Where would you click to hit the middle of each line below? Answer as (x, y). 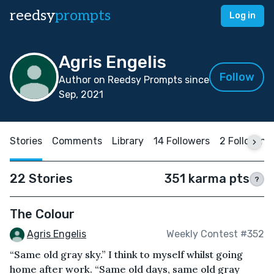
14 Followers (182, 141)
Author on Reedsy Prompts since (134, 80)
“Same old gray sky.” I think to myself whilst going (126, 254)
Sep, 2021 (81, 94)
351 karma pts (207, 179)
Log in (243, 16)
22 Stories (41, 179)
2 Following (246, 141)
